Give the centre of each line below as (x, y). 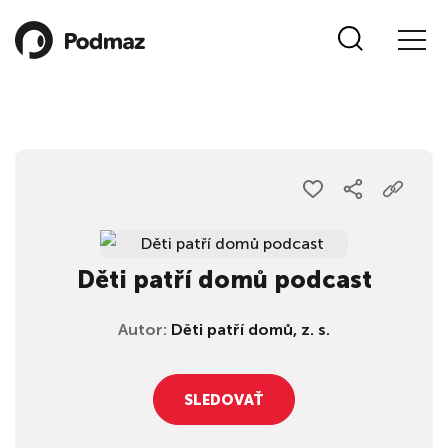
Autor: (144, 329)
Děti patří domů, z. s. (250, 329)
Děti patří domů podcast (224, 279)
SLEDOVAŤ (224, 400)
